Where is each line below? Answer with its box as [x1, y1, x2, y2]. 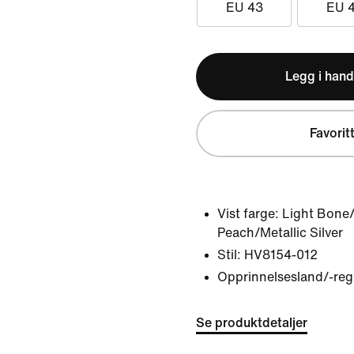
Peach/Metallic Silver [217, 226, 343, 239]
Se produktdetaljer [196, 316, 307, 330]
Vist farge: [217, 207, 279, 220]
